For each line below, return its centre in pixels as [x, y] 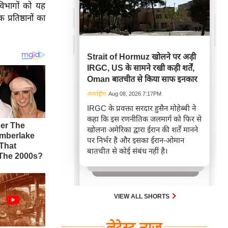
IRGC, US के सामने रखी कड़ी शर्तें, [141, 68]
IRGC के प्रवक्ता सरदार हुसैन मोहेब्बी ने [141, 108]
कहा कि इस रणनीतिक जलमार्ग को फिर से [144, 119]
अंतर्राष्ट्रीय [96, 94]
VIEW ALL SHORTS [142, 196]
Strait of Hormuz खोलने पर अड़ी [141, 57]
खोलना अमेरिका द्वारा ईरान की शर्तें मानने [142, 130]
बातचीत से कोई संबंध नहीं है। [127, 151]
